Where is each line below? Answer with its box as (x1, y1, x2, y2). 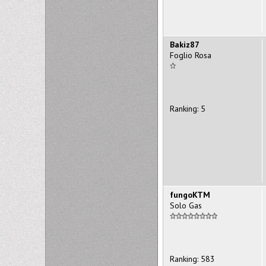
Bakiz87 (170, 39, 199, 50)
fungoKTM (170, 189, 210, 200)
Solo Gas (170, 199, 202, 211)
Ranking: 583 (170, 253, 215, 264)
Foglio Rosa (170, 49, 211, 61)
